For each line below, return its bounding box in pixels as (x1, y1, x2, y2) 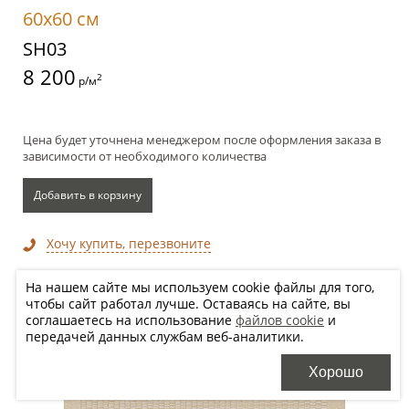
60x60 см (23, 6, 100, 32)
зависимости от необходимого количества (23, 148, 267, 165)
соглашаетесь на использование (26, 311, 236, 329)
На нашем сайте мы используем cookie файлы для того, (26, 278, 374, 296)
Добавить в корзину (34, 187, 142, 204)
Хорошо (309, 364, 363, 380)
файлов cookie (236, 311, 324, 329)
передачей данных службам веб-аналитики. (26, 328, 304, 345)
